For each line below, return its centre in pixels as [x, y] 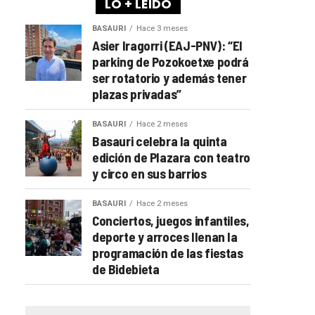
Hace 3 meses [162, 28]
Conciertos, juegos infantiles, [171, 220]
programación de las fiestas [168, 252]
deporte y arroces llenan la [165, 236]
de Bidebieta [126, 269]
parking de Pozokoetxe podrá [171, 61]
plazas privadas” [137, 94]
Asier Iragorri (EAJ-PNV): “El [167, 45]
